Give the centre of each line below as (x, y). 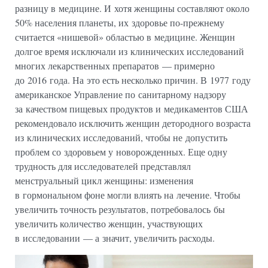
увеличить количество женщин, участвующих (109, 223)
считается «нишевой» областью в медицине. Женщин (125, 36)
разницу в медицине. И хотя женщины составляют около (132, 8)
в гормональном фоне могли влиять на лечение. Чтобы (128, 194)
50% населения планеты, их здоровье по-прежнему (120, 22)
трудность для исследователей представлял (103, 166)
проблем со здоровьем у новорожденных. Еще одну (121, 151)
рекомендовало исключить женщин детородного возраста (133, 123)
